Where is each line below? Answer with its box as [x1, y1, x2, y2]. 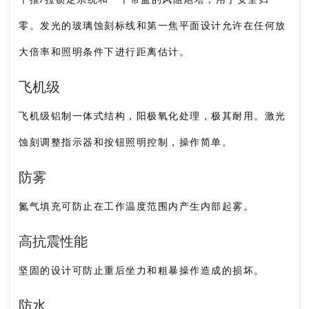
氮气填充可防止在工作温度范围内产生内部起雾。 [19, 199, 255, 212]
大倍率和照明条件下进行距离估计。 [19, 45, 190, 58]
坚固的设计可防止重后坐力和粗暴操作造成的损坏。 [19, 263, 265, 277]
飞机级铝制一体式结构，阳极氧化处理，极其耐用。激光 [19, 109, 286, 122]
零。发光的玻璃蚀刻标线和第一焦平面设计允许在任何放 [19, 19, 286, 32]
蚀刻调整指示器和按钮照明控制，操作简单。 [19, 135, 233, 148]
